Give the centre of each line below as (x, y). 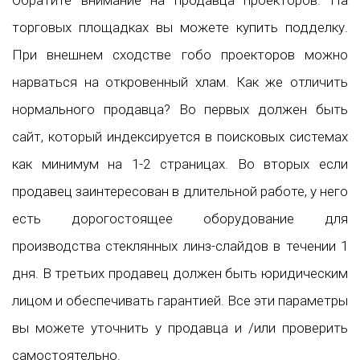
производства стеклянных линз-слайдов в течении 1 (180, 245)
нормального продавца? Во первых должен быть (180, 109)
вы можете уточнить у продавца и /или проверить (180, 327)
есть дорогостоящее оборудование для (180, 218)
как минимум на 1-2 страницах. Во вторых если (180, 164)
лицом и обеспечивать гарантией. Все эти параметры (180, 300)
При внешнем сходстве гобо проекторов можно (180, 54)
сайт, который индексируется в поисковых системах (180, 136)
